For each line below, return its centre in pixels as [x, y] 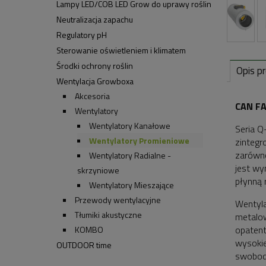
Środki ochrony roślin [94, 65]
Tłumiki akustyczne [108, 214]
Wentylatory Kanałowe [130, 125]
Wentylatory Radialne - [130, 155]
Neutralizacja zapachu [94, 19]
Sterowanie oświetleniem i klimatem [121, 50]
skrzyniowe [98, 170]
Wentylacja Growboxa [95, 81]
